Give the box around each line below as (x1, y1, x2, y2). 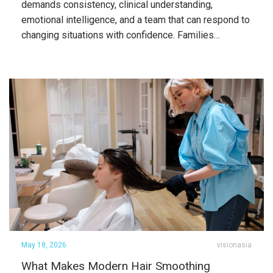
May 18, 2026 (21, 241, 66, 249)
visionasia (217, 241, 252, 249)
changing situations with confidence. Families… (21, 29, 220, 41)
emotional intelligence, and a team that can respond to (21, 14, 250, 26)
